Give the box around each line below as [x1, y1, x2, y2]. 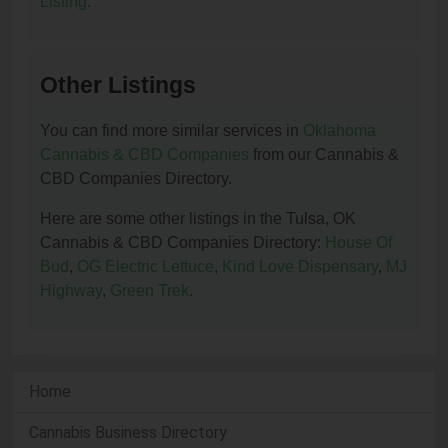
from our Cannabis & [249, 146, 399, 163]
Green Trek [110, 282, 189, 299]
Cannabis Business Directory [29, 423, 227, 442]
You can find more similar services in [40, 122, 303, 139]
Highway [40, 282, 102, 299]
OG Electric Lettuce [77, 258, 214, 275]
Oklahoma [303, 122, 376, 139]
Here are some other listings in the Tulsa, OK [40, 210, 356, 227]
